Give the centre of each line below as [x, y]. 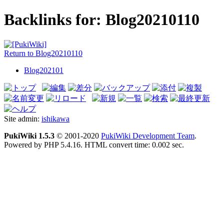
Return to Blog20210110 [43, 53]
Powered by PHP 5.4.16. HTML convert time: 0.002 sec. [94, 144]
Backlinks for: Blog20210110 [102, 20]
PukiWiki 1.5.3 [29, 135]
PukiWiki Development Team [148, 135]
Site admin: [23, 118]
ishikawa [55, 118]
